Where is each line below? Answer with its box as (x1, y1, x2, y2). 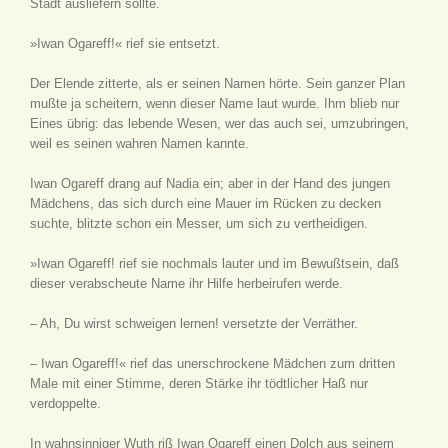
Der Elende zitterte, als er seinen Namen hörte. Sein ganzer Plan (30, 76, 405, 91)
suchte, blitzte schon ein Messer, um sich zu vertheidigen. (30, 216, 368, 231)
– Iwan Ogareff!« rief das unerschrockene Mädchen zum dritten (30, 356, 395, 371)
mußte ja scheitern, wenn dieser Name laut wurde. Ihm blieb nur (30, 96, 399, 111)
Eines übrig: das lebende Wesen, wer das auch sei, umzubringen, (30, 116, 409, 131)
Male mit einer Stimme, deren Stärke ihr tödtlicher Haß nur (30, 376, 368, 391)
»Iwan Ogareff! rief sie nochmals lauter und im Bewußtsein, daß (30, 256, 399, 271)
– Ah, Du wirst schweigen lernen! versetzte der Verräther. (30, 316, 358, 331)
